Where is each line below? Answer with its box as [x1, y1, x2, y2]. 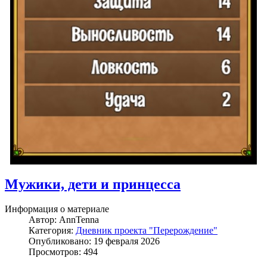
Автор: [29, 215, 59, 225]
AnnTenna [59, 215, 99, 225]
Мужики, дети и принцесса [5, 176, 181, 192]
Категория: [29, 225, 76, 236]
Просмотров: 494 [29, 247, 98, 257]
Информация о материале [5, 204, 109, 215]
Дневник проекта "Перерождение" [76, 225, 218, 236]
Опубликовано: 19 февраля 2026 [29, 236, 160, 247]
